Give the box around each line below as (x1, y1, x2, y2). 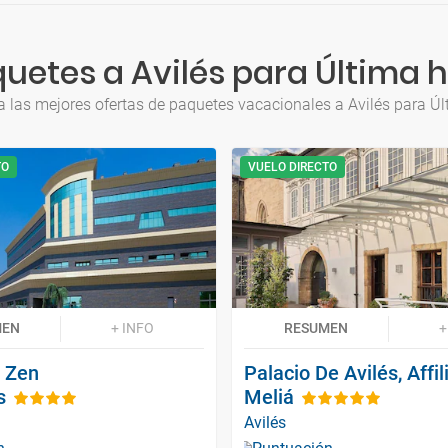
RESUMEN (284, 319, 348, 336)
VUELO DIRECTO (248, 160, 337, 174)
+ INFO (110, 319, 154, 336)
